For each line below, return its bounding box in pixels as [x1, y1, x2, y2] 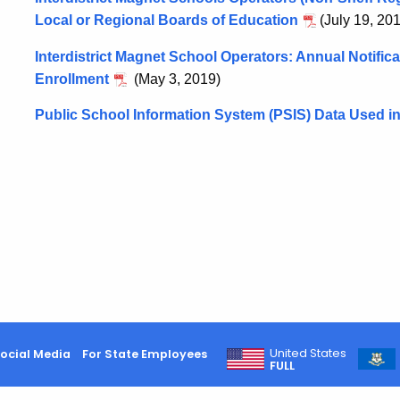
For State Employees [81, 346, 207, 362]
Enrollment [35, 71, 109, 87]
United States [270, 345, 347, 361]
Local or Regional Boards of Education [35, 12, 298, 28]
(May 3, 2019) [130, 71, 221, 87]
